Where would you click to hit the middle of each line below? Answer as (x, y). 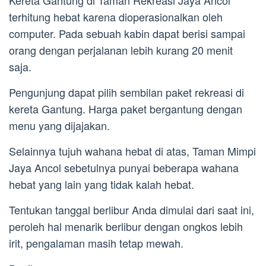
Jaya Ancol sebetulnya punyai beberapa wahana (124, 168)
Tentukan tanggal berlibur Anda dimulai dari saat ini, (132, 210)
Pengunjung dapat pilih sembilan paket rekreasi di (126, 92)
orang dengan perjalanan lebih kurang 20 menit (121, 50)
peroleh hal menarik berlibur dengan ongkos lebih (126, 227)
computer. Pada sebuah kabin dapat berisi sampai (127, 34)
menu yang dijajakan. (59, 126)
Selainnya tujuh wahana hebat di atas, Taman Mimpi (132, 151)
